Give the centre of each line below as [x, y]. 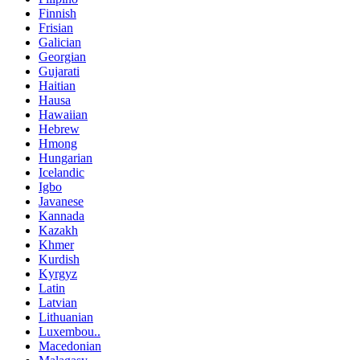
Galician [60, 43]
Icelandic [61, 173]
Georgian [62, 57]
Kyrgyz [58, 274]
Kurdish [59, 260]
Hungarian [65, 158]
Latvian [58, 303]
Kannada [61, 216]
